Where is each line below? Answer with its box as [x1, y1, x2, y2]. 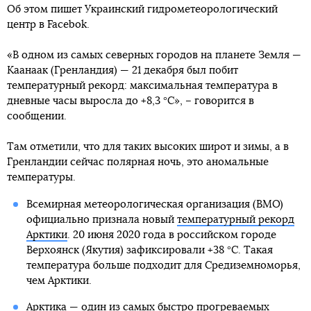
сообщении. [7, 110, 67, 121]
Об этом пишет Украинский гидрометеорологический [7, 3, 278, 15]
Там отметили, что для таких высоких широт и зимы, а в [7, 141, 289, 152]
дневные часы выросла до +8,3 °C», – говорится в [7, 95, 254, 106]
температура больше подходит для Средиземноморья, [26, 260, 301, 271]
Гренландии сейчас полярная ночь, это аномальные [7, 156, 269, 167]
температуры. [7, 171, 76, 183]
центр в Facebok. [7, 19, 90, 30]
